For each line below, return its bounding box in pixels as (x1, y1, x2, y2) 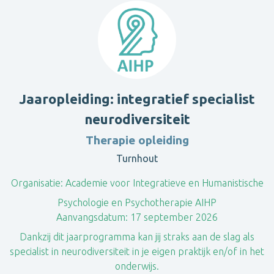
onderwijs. (115, 261, 159, 272)
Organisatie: (10, 177, 63, 188)
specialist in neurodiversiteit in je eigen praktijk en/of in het (10, 246, 264, 257)
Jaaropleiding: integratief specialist (19, 91, 255, 106)
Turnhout (116, 153, 158, 164)
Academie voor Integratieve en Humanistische (62, 177, 264, 188)
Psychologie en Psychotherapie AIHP (57, 197, 217, 208)
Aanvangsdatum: (56, 212, 128, 223)
